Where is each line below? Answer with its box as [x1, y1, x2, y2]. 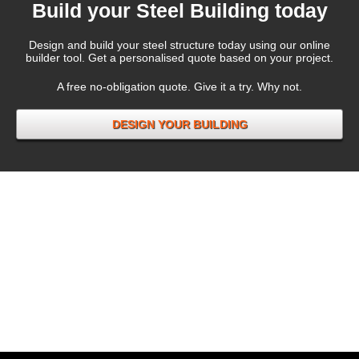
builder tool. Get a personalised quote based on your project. [26, 51, 333, 65]
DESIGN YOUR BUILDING [111, 118, 248, 131]
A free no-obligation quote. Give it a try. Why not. [57, 80, 302, 94]
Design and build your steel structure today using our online [29, 38, 330, 52]
